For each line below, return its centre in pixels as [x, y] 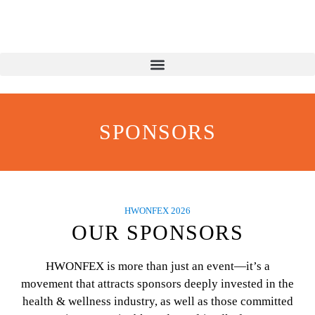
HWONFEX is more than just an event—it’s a [157, 266]
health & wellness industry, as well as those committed [157, 301]
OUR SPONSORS [157, 232]
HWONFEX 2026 [157, 211]
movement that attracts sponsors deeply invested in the [157, 284]
